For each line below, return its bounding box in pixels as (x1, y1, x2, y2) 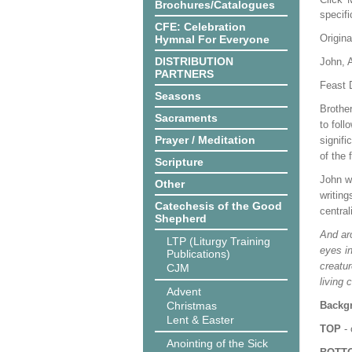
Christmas (167, 299, 217, 312)
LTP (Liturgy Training (167, 235, 270, 247)
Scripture (155, 156, 203, 168)
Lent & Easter (167, 313, 234, 326)
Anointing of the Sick (167, 337, 268, 350)
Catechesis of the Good (155, 200, 282, 212)
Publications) (167, 247, 230, 260)
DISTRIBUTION (155, 55, 233, 68)
